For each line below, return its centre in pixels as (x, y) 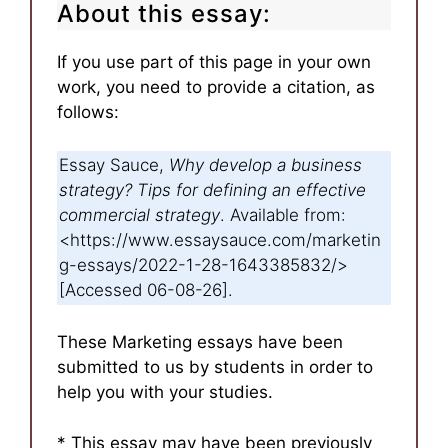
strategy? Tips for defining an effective (212, 189)
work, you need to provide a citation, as (216, 87)
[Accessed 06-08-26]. (146, 289)
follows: (88, 112)
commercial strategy (139, 214)
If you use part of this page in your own (214, 62)
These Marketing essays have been (200, 342)
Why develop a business (265, 164)
